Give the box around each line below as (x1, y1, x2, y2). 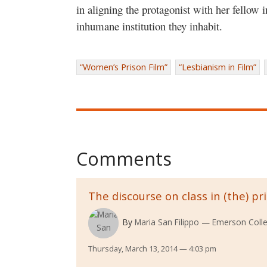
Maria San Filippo (134, 216, 199, 228)
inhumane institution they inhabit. (76, 18, 222, 34)
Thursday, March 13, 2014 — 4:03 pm (88, 243, 216, 254)
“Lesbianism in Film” (179, 61, 256, 73)
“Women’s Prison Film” (80, 61, 167, 73)
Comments (76, 145, 172, 171)
